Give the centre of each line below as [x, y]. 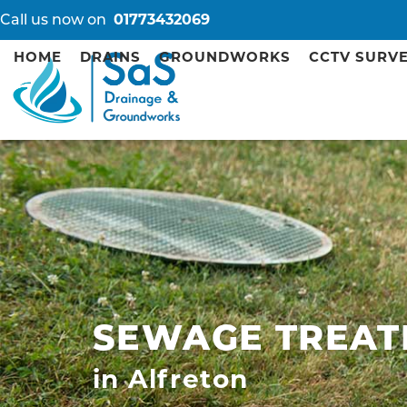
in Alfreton [171, 377]
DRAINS [110, 56]
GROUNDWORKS [225, 56]
